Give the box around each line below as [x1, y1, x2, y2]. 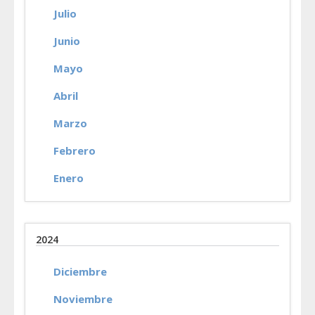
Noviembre [53, 292, 112, 306]
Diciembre [53, 264, 107, 278]
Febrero [53, 143, 96, 157]
